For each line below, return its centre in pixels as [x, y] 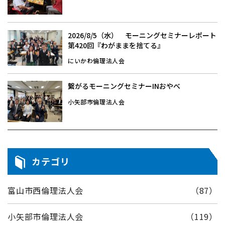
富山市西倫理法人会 [46, 190]
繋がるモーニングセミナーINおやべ [124, 86]
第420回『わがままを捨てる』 [116, 45]
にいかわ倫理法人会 [96, 61]
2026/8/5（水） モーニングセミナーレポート [142, 35]
